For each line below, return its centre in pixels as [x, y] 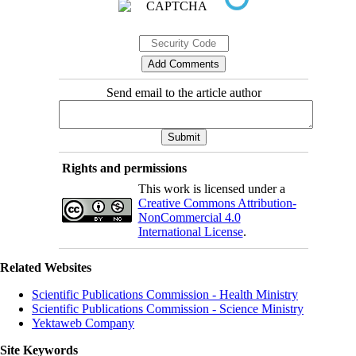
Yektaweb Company [83, 323]
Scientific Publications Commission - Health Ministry [165, 294]
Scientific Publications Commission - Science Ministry [168, 308]
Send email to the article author [184, 92]
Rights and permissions [124, 168]
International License [190, 231]
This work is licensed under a [211, 188]
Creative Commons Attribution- [217, 203]
